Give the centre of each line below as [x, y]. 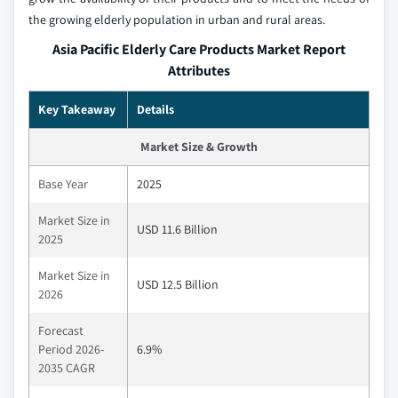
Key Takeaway [77, 109]
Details [155, 109]
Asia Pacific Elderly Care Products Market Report [199, 49]
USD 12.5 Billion [178, 284]
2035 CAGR [67, 367]
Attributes [199, 70]
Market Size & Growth [199, 146]
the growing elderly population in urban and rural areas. [177, 19]
